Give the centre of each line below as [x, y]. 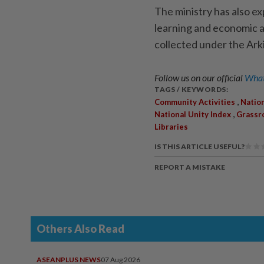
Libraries [171, 127]
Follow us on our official [199, 78]
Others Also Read [80, 229]
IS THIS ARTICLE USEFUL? [199, 147]
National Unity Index [193, 115]
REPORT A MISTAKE [190, 167]
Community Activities [195, 102]
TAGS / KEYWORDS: [191, 90]
